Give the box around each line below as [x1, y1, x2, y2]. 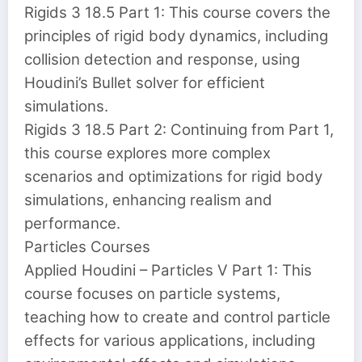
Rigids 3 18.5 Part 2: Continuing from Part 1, [24, 120, 334, 140]
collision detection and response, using [24, 50, 300, 69]
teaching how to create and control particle [24, 308, 330, 327]
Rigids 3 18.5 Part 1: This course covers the [24, 3, 330, 23]
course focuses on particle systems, [24, 284, 280, 304]
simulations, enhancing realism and [24, 191, 272, 210]
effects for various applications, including [24, 331, 315, 351]
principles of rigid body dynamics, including [24, 27, 328, 46]
